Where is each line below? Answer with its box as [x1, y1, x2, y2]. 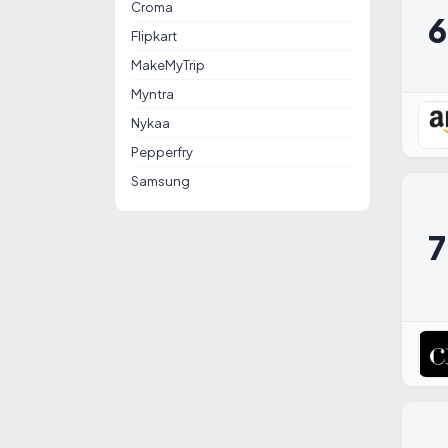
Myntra [131, 86, 174, 102]
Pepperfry [131, 144, 193, 160]
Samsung [131, 173, 190, 189]
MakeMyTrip [131, 57, 205, 73]
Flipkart [131, 28, 177, 44]
